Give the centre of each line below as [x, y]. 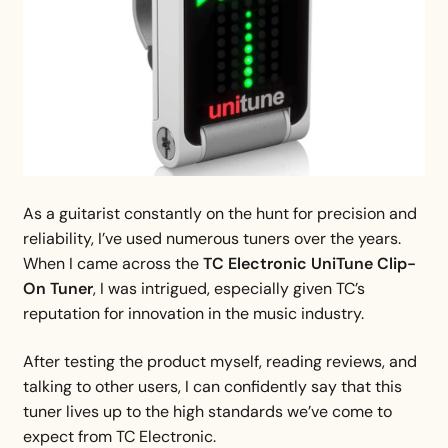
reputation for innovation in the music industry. [193, 314]
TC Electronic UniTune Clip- [309, 264]
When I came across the [112, 264]
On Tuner [57, 289]
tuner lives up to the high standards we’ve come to [207, 412]
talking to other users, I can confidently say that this [212, 387]
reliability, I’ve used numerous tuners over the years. [211, 239]
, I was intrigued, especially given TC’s [228, 289]
